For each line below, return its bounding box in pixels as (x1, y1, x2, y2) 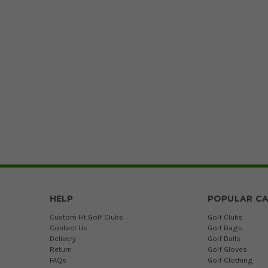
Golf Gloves (207, 245, 247, 254)
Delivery (49, 234, 76, 243)
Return (49, 245, 72, 254)
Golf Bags (207, 223, 242, 233)
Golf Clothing (207, 255, 253, 265)
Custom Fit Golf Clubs (49, 212, 123, 222)
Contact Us (49, 223, 87, 233)
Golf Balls (207, 234, 240, 243)
